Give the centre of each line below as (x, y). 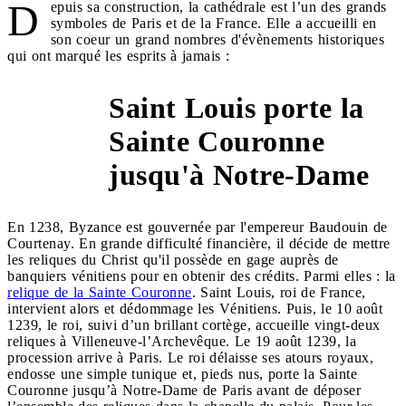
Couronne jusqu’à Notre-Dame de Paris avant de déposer (184, 390)
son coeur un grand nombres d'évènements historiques (217, 39)
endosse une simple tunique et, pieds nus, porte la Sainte (182, 373)
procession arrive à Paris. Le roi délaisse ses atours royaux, (190, 357)
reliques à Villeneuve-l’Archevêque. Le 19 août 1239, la (182, 341)
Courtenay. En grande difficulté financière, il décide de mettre (199, 243)
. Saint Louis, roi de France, (279, 292)
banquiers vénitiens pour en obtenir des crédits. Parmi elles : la (202, 275)
